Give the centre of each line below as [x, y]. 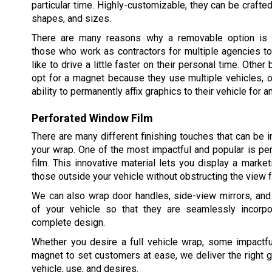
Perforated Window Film [92, 118]
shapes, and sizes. [71, 19]
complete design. [68, 223]
